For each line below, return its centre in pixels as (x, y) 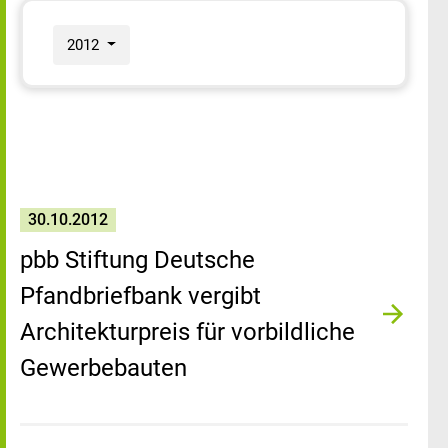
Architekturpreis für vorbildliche (187, 332)
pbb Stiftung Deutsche (137, 260)
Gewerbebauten (103, 368)
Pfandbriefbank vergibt (140, 296)
